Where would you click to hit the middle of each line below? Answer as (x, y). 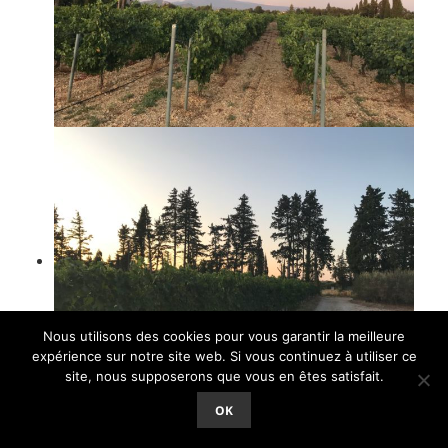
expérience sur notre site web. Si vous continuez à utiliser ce (224, 356)
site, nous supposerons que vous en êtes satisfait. (224, 376)
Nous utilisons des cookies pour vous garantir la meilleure (224, 336)
